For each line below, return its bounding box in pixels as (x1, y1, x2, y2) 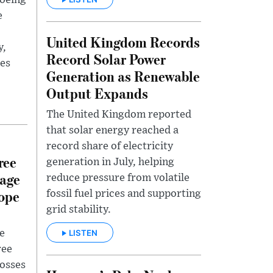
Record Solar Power (46, 49, 166, 68)
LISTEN (69, 227, 97, 238)
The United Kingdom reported (46, 108, 191, 120)
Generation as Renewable (46, 66, 200, 85)
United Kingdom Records (46, 32, 200, 51)
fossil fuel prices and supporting (46, 188, 201, 199)
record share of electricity (46, 140, 173, 152)
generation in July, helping (46, 156, 174, 168)
